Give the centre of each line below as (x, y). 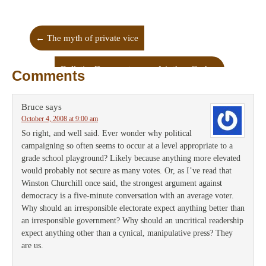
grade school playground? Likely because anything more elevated (131, 158)
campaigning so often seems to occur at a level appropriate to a (127, 146)
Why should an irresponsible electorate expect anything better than (133, 208)
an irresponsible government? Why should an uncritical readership (132, 221)
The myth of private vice (91, 38)
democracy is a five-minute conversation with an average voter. (128, 196)
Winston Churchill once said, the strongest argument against (122, 183)
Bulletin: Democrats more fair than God (135, 69)
